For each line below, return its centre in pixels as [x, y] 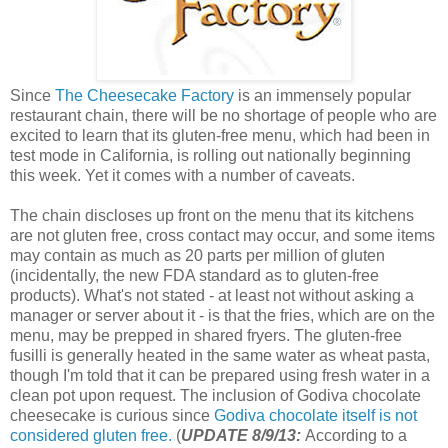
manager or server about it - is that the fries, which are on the [222, 316]
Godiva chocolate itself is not [315, 416]
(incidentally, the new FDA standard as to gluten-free [194, 276]
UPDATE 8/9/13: [243, 436]
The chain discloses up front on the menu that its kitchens [212, 216]
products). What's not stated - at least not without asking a [212, 296]
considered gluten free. [91, 436]
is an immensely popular [322, 96]
